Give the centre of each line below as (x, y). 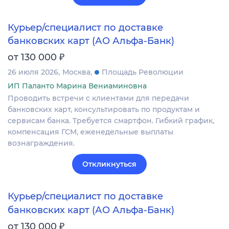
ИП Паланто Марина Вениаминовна (77, 86)
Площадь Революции (143, 72)
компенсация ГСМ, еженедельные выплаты (90, 132)
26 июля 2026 (33, 72)
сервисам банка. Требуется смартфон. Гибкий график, (111, 121)
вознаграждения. (41, 143)
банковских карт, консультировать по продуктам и (104, 110)
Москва (76, 72)
